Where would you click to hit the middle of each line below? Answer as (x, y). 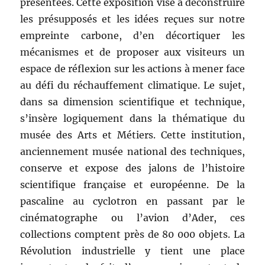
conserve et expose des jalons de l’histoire (132, 168)
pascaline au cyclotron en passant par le (132, 201)
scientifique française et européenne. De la (132, 185)
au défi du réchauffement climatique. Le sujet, (132, 85)
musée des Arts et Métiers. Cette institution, (132, 135)
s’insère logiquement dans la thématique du (132, 119)
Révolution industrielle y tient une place (132, 251)
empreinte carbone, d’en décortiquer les (132, 36)
